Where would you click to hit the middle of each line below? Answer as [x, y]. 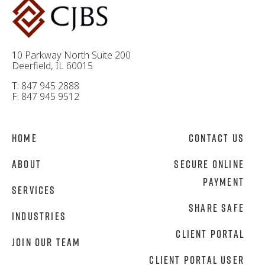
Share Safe [216, 207]
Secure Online [209, 164]
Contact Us [216, 138]
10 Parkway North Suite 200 [71, 55]
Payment [223, 181]
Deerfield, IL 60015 [52, 65]
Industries [39, 216]
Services [34, 190]
